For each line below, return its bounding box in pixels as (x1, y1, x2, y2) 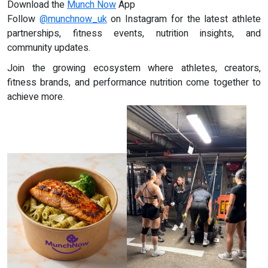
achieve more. (7, 90, 65, 105)
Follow (7, 12, 39, 27)
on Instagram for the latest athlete (106, 12, 261, 27)
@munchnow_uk (39, 12, 107, 27)
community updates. (7, 41, 90, 56)
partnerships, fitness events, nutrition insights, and (7, 26, 261, 41)
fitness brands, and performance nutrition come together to (7, 75, 261, 90)
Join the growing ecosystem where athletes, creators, (7, 61, 261, 76)
